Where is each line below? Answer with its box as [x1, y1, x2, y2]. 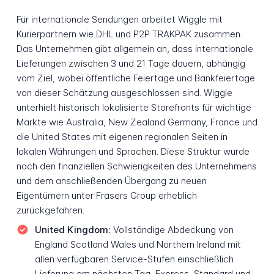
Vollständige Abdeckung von [110, 223, 234, 235]
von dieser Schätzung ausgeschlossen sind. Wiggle [16, 87, 232, 99]
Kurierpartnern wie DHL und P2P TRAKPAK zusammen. [16, 28, 242, 40]
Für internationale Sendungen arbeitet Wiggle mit [16, 13, 223, 26]
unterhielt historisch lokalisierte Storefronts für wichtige [16, 102, 251, 114]
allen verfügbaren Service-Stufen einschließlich [34, 253, 234, 265]
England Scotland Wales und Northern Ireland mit [34, 238, 241, 250]
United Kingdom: [34, 223, 111, 235]
